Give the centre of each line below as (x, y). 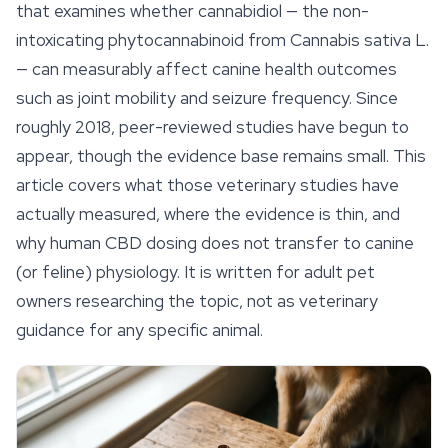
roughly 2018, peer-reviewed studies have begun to (212, 127)
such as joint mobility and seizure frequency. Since (207, 98)
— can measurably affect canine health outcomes (206, 69)
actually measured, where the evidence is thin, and (208, 214)
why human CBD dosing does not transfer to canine (215, 243)
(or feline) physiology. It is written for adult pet (195, 272)
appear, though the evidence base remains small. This (221, 156)
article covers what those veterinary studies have (207, 185)
